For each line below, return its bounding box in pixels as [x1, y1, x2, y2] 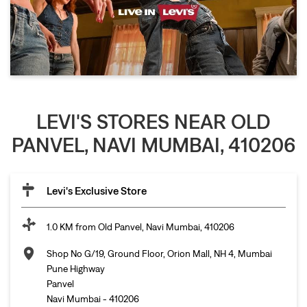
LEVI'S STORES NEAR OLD [36, 109, 271, 133]
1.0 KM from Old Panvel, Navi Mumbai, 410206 [47, 221, 234, 232]
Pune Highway [47, 262, 105, 274]
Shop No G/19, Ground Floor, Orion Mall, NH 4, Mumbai [47, 247, 272, 259]
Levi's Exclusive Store [47, 184, 147, 197]
